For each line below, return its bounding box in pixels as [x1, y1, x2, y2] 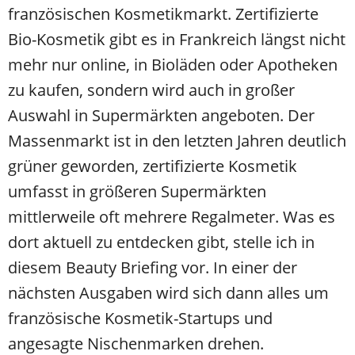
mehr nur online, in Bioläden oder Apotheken [8, 54, 338, 76]
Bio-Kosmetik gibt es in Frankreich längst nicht [8, 29, 345, 51]
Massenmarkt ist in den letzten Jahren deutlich [8, 130, 346, 152]
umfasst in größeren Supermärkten [8, 181, 266, 203]
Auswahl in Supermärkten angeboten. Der [8, 105, 315, 127]
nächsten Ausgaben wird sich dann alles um [8, 282, 329, 304]
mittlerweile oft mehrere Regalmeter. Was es [8, 206, 335, 228]
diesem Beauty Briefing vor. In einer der [8, 257, 297, 279]
